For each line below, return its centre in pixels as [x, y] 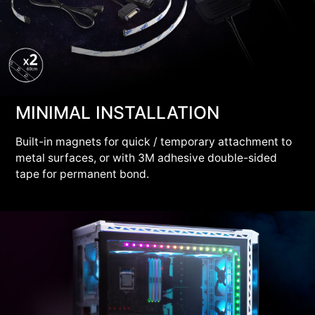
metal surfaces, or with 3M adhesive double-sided [147, 158]
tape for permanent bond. [83, 174]
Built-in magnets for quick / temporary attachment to [154, 142]
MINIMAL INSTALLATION [118, 112]
